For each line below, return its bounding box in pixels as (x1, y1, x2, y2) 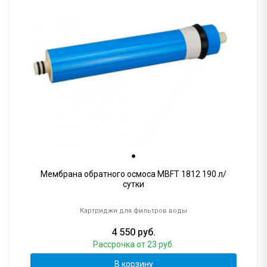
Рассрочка (93, 240, 136, 250)
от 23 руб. (136, 240, 174, 250)
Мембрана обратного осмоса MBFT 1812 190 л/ (41, 169, 226, 179)
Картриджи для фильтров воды (80, 207, 187, 215)
